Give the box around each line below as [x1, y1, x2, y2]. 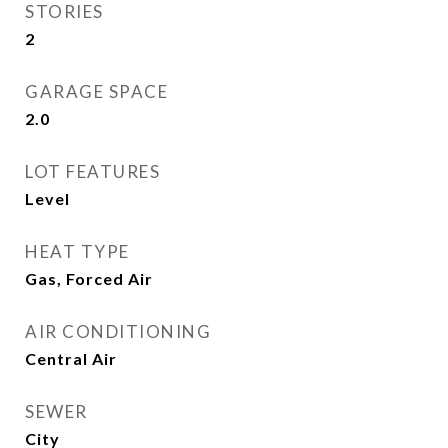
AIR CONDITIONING [25, 321, 211, 342]
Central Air [25, 349, 117, 368]
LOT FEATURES [25, 161, 160, 182]
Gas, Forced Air [25, 269, 153, 288]
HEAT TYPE [25, 241, 130, 262]
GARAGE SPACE [25, 81, 168, 102]
